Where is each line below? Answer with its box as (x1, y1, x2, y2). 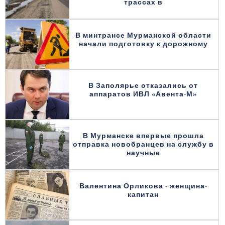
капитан (128, 190, 159, 199)
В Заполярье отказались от (88, 81, 198, 90)
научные (126, 149, 160, 158)
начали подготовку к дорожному (78, 40, 208, 49)
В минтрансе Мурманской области (75, 31, 211, 40)
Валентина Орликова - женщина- (79, 182, 207, 191)
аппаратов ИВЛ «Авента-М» (89, 90, 197, 99)
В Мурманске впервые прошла (82, 132, 204, 141)
